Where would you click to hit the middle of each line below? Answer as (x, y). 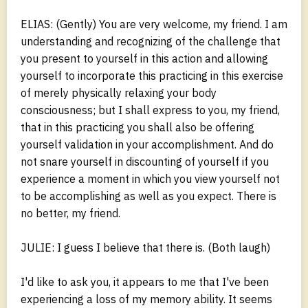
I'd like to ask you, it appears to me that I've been (145, 282)
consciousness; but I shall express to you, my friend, (150, 110)
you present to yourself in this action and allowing (144, 58)
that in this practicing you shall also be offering (137, 127)
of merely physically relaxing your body (119, 92)
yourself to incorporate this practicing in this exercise (152, 75)
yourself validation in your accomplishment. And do (147, 144)
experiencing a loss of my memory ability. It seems (146, 299)
